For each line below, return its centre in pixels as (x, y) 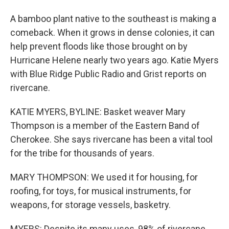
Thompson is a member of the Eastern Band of (105, 125)
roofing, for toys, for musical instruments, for (101, 191)
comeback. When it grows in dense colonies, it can (112, 32)
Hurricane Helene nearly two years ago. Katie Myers (114, 60)
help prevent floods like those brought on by (99, 46)
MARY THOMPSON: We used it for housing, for (104, 177)
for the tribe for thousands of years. (82, 153)
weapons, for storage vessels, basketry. (90, 205)
